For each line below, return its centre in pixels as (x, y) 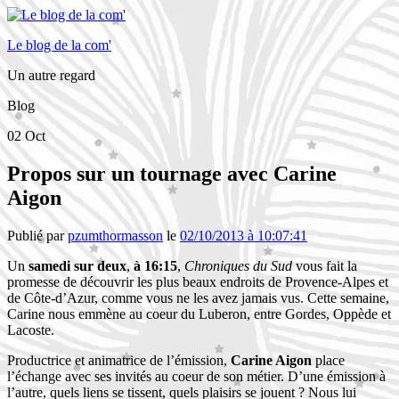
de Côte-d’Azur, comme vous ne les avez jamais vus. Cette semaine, (198, 297)
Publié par (37, 235)
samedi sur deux (77, 265)
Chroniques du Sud (238, 265)
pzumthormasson (115, 235)
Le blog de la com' (59, 45)
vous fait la (325, 265)
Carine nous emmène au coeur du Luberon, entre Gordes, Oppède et (199, 313)
